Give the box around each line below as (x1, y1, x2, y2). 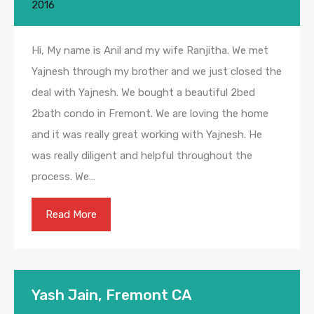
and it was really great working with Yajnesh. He (32, 128, 262, 142)
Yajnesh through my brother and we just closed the (32, 65, 282, 78)
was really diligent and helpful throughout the (32, 149, 252, 163)
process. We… (32, 170, 95, 184)
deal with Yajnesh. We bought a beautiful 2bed (32, 86, 255, 100)
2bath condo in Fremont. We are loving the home (32, 107, 268, 121)
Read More (46, 208, 97, 221)
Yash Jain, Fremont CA (32, 286, 192, 304)
